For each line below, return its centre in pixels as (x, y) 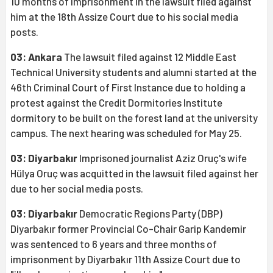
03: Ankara (36, 57)
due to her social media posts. (77, 189)
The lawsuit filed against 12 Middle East (149, 57)
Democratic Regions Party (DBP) (150, 214)
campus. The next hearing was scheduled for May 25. (126, 133)
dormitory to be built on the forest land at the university (134, 118)
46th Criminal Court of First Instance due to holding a (128, 87)
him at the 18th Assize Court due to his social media (124, 17)
